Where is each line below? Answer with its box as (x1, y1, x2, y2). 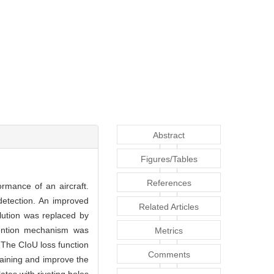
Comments (147, 249, 190, 259)
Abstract (153, 130, 185, 140)
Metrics (155, 225, 183, 235)
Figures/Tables (140, 154, 198, 164)
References (146, 177, 191, 188)
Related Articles (139, 201, 199, 212)
